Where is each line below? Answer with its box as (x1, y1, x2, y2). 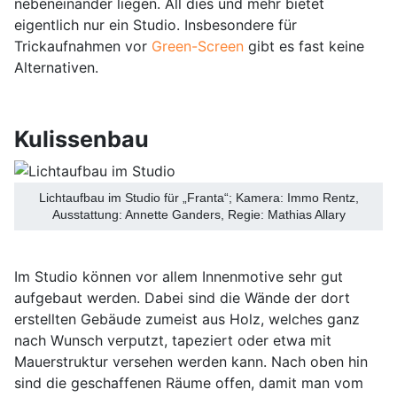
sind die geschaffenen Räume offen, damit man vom (14, 373, 363, 392)
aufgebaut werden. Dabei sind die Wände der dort (14, 288, 350, 307)
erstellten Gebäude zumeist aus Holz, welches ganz (14, 309, 360, 328)
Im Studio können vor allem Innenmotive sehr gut (14, 267, 343, 285)
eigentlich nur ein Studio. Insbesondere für (14, 15, 297, 34)
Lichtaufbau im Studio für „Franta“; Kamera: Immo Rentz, (38, 190, 359, 205)
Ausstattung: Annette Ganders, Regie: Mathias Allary (51, 206, 346, 222)
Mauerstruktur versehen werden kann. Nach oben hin (14, 352, 368, 370)
